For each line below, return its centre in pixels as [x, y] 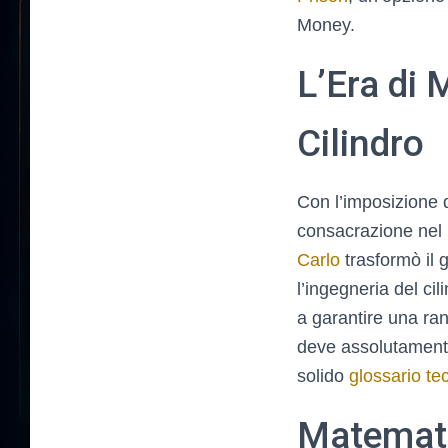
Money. [326, 25]
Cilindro [360, 143]
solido [323, 376]
